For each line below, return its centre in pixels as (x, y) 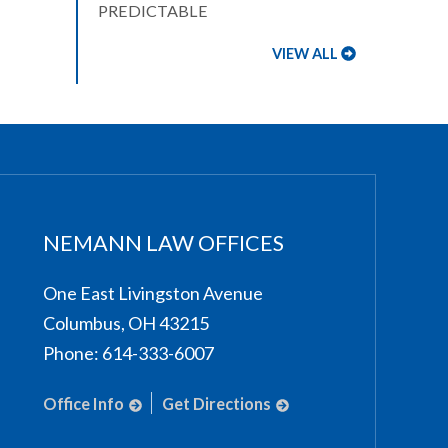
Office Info (84, 403)
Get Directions (216, 403)
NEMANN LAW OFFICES (164, 243)
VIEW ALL (305, 53)
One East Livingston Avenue (153, 293)
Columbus (82, 323)
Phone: (71, 353)
